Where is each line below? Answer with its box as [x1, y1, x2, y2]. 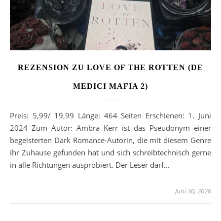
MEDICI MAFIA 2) [73, 82, 148, 91]
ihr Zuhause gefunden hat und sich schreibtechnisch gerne [10, 147, 211, 158]
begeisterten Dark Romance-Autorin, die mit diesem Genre [10, 135, 211, 146]
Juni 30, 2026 [175, 186, 211, 196]
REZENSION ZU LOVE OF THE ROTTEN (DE [18, 63, 203, 72]
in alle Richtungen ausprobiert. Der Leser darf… [10, 160, 170, 170]
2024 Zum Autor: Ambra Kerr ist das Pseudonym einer [10, 123, 211, 133]
